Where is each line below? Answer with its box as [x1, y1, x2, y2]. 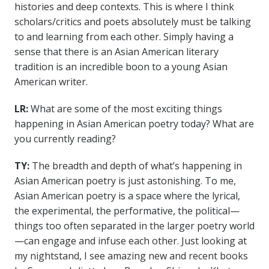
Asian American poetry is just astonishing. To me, [14, 174, 236, 188]
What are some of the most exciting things [30, 102, 222, 116]
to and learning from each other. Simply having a [14, 30, 234, 44]
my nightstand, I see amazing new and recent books [14, 249, 248, 263]
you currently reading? [14, 132, 116, 146]
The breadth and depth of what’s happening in [31, 159, 242, 173]
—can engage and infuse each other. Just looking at [14, 234, 247, 248]
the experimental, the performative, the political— [14, 204, 240, 218]
